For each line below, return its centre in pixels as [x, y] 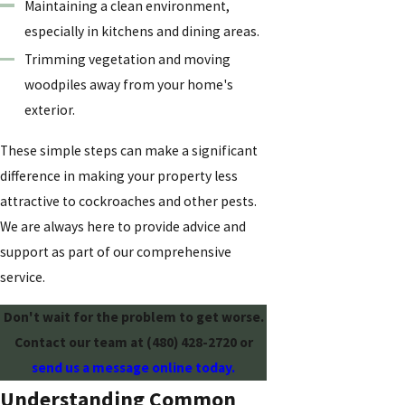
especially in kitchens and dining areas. [142, 32]
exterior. [50, 110]
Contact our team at [80, 342]
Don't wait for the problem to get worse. [133, 316]
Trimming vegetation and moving [128, 60]
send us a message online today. [133, 367]
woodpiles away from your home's [129, 85]
